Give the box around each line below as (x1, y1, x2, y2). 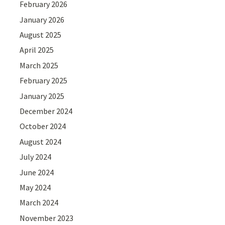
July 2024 (20, 152, 52, 162)
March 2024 (20, 197, 59, 208)
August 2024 (20, 136, 62, 147)
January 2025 (20, 90, 65, 101)
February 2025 (20, 75, 68, 86)
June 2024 (20, 167, 54, 177)
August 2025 (20, 30, 62, 40)
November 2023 (20, 212, 74, 223)
